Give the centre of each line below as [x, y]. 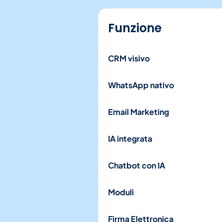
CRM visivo [129, 58]
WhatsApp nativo [141, 85]
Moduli [121, 192]
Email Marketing [139, 112]
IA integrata [130, 139]
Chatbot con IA [137, 165]
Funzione [135, 28]
